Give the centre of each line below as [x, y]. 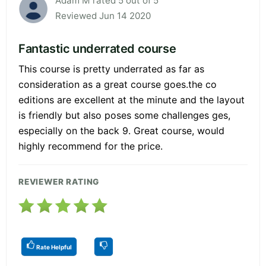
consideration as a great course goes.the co [118, 84]
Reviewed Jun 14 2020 [103, 15]
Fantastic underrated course [97, 48]
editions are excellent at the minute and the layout [132, 99]
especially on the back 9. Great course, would [121, 130]
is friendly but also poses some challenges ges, [124, 115]
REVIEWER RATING [59, 181]
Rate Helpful [53, 247]
